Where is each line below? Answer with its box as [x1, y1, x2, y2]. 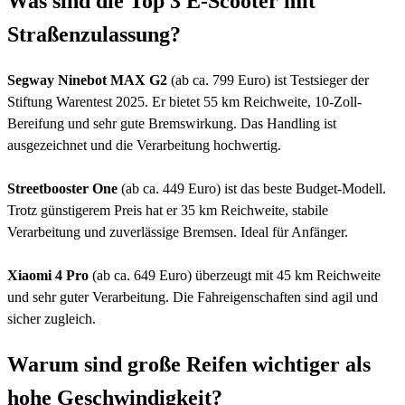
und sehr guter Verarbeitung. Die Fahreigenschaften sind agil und [7, 288, 378, 305]
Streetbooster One [7, 180, 118, 196]
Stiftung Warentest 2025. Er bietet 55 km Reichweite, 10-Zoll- [7, 93, 362, 109]
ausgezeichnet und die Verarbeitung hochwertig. [7, 137, 281, 153]
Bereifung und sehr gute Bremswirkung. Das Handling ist [7, 115, 336, 131]
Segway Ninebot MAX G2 [7, 71, 167, 88]
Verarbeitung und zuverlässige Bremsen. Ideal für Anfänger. [7, 223, 348, 240]
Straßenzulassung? [7, 22, 181, 46]
